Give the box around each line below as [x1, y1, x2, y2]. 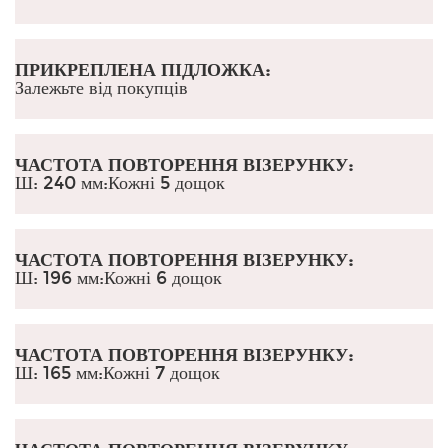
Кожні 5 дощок [108, 171, 225, 194]
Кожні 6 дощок [104, 266, 222, 289]
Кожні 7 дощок [103, 361, 220, 384]
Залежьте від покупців [15, 76, 188, 99]
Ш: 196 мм [15, 266, 99, 289]
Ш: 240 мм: [15, 171, 108, 194]
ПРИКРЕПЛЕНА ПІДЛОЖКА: [15, 58, 270, 81]
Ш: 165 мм [15, 361, 98, 384]
